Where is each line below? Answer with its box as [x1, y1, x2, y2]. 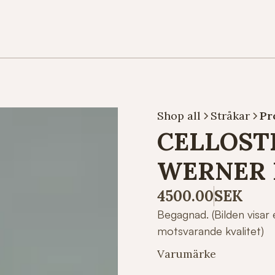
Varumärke [157, 247, 216, 261]
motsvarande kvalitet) [157, 224, 264, 238]
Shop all [157, 109, 201, 123]
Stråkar [211, 109, 250, 123]
